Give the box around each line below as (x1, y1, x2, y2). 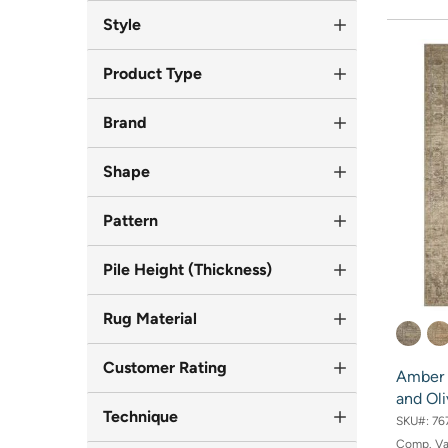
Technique (103, 406, 178, 426)
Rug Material (103, 308, 197, 328)
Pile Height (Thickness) (103, 259, 272, 279)
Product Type (103, 63, 202, 83)
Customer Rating (103, 357, 227, 377)
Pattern (103, 210, 158, 230)
